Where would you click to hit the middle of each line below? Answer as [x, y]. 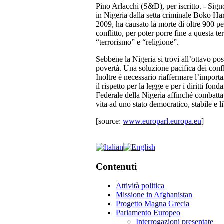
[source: [109, 121]
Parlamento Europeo [148, 213]
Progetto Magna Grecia [153, 204]
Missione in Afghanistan [154, 195]
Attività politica [140, 186]
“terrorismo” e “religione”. [137, 42]
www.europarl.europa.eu [162, 121]
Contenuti [116, 166]
